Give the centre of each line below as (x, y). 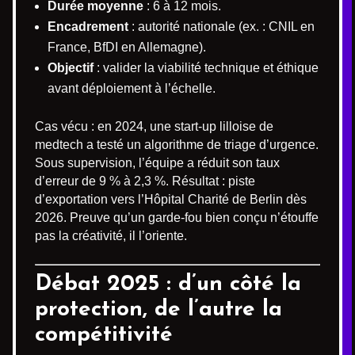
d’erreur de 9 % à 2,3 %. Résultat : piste (145, 181)
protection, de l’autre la (158, 309)
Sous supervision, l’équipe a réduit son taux (157, 162)
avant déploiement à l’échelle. (132, 88)
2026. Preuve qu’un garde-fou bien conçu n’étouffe (177, 217)
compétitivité (104, 335)
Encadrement (88, 26)
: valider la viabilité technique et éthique (206, 67)
